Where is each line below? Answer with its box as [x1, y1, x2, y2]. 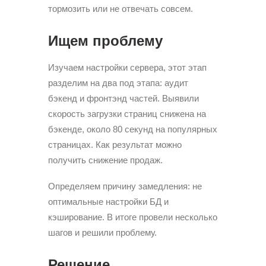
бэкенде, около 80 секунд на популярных [48, 124, 217, 134]
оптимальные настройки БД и [48, 197, 169, 207]
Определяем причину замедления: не [48, 181, 202, 191]
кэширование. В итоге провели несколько [48, 212, 217, 222]
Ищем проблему [48, 33, 163, 49]
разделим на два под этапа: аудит [48, 78, 188, 88]
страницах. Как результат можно [48, 140, 182, 150]
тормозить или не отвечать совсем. [48, 4, 193, 14]
